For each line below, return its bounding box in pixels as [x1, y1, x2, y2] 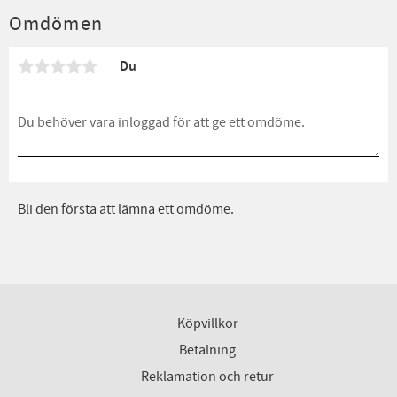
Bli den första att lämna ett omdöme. [18, 200, 234, 219]
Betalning [179, 340, 236, 359]
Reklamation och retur [141, 367, 274, 385]
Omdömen [9, 11, 103, 37]
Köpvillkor [176, 314, 238, 332]
